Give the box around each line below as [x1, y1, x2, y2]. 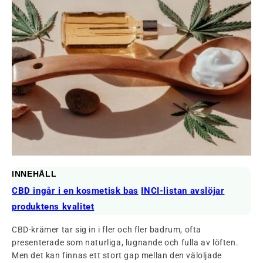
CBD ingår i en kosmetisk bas [12, 185, 139, 196]
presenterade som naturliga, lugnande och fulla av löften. [12, 237, 239, 247]
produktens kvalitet [12, 201, 95, 212]
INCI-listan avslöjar [141, 185, 225, 196]
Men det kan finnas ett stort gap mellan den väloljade [12, 250, 222, 260]
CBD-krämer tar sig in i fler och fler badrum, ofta [12, 224, 202, 234]
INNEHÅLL [12, 168, 57, 178]
